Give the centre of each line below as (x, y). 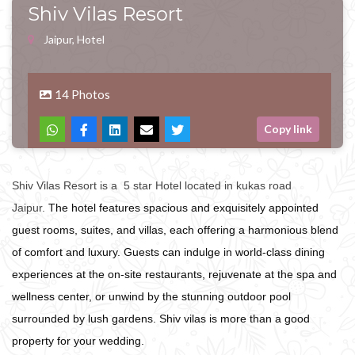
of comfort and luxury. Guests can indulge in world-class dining (168, 252)
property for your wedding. (78, 341)
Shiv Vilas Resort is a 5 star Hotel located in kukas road (152, 185)
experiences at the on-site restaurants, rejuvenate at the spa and (174, 274)
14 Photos (82, 94)
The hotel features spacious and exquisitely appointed (183, 208)
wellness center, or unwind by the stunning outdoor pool (151, 296)
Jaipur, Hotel (74, 39)
